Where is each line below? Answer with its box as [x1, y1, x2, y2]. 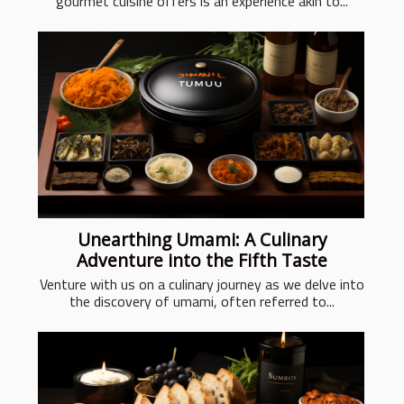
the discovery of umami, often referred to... [69, 289, 335, 312]
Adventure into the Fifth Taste [77, 247, 327, 272]
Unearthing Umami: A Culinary [77, 226, 327, 252]
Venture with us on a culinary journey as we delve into [40, 272, 364, 295]
